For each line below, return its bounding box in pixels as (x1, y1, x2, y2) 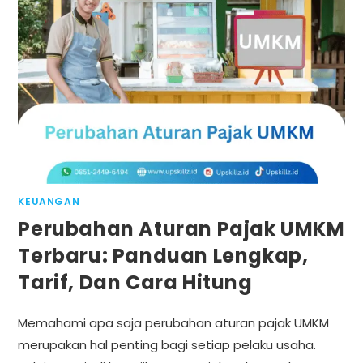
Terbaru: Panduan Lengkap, (18, 242, 309, 270)
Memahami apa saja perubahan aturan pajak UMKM (18, 314, 330, 332)
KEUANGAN (18, 194, 80, 209)
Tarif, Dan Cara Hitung (18, 269, 253, 297)
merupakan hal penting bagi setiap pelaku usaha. (18, 336, 317, 354)
